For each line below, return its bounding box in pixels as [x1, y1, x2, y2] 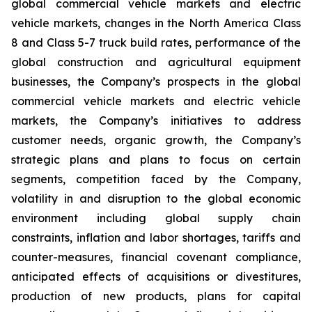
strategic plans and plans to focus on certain [11, 153, 301, 166]
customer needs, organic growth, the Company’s [11, 133, 301, 147]
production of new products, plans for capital [11, 289, 301, 303]
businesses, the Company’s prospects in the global [11, 75, 301, 88]
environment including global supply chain [11, 211, 301, 225]
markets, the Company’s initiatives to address [11, 114, 301, 127]
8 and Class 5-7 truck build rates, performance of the [11, 36, 301, 49]
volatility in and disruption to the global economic [11, 192, 301, 205]
